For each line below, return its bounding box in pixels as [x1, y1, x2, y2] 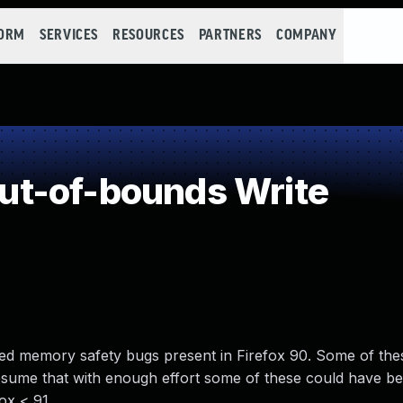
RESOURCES [112, 28, 184, 43]
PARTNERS [198, 28, 262, 43]
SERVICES [39, 28, 99, 43]
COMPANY [275, 28, 337, 43]
